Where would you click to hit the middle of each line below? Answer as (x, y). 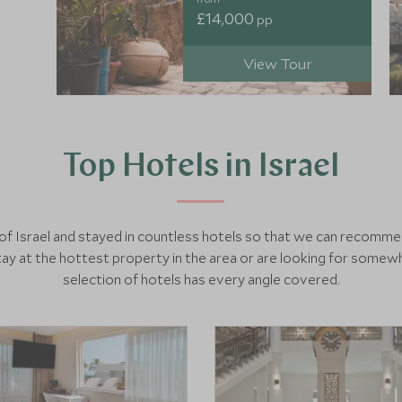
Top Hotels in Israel (201, 168)
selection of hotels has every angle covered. (201, 279)
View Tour (277, 63)
